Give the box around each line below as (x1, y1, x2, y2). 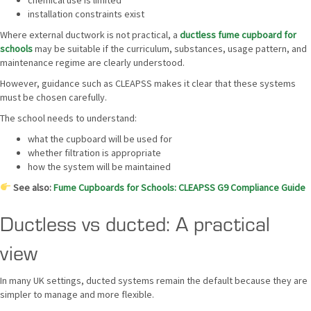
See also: (12, 181, 51, 194)
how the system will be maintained (28, 160, 171, 173)
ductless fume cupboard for (180, 28, 296, 41)
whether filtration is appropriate (28, 146, 161, 159)
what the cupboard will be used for (28, 133, 172, 145)
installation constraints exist (28, 8, 144, 20)
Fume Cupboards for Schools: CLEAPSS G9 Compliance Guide (53, 181, 305, 194)
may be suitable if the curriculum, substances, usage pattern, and (33, 42, 307, 55)
